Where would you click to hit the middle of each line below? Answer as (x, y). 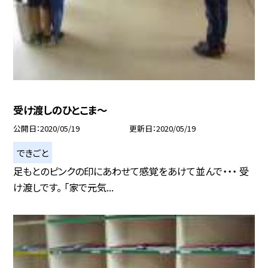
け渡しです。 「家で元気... (64, 188)
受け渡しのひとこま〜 (60, 110)
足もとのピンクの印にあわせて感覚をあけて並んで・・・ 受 (131, 171)
